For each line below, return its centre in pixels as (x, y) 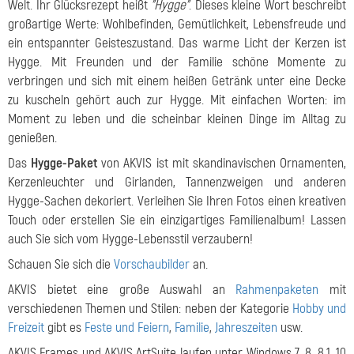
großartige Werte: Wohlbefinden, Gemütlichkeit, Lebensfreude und (177, 24)
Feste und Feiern (127, 328)
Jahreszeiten (246, 328)
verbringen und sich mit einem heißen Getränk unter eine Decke (177, 81)
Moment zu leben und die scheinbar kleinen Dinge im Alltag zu (177, 119)
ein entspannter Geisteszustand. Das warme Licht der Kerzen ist (177, 43)
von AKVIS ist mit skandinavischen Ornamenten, (222, 163)
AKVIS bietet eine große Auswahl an (122, 290)
